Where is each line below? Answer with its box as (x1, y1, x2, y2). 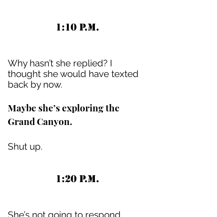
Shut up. (8, 141, 43, 152)
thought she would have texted (8, 68, 139, 79)
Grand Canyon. (8, 115, 72, 127)
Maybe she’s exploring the (8, 101, 120, 114)
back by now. (8, 79, 62, 90)
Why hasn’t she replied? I (8, 58, 112, 68)
